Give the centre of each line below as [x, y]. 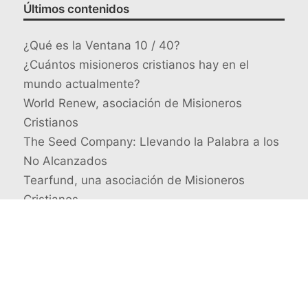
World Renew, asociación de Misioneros [133, 103]
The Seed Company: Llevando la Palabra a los [151, 142]
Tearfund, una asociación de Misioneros [134, 180]
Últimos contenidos [76, 9]
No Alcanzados [65, 161]
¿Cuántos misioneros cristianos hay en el [136, 65]
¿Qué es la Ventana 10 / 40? [102, 46]
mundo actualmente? [82, 84]
